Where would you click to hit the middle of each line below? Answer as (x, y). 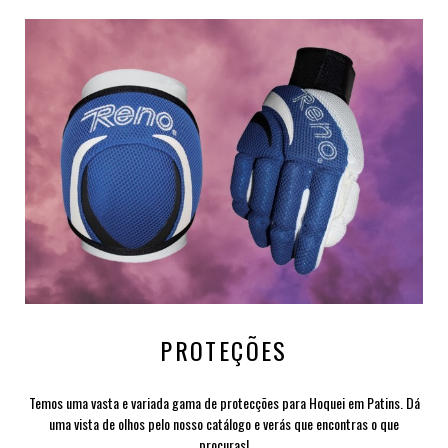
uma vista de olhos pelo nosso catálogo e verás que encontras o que (224, 424)
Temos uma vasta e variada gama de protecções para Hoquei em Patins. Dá (224, 403)
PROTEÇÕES (224, 350)
